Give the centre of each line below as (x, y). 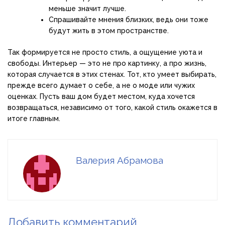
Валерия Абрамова (120, 160)
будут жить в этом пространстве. (109, 30)
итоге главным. (34, 118)
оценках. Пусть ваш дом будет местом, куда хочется (101, 96)
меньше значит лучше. (87, 8)
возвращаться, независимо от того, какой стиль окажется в (113, 107)
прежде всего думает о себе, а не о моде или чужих (101, 85)
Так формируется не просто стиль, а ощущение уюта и (105, 52)
